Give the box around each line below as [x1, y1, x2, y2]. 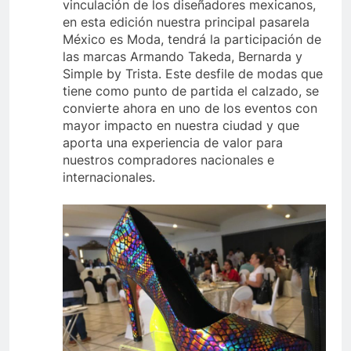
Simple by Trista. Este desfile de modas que [63, 65, 323, 81]
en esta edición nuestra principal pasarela [63, 13, 309, 30]
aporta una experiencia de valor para [63, 134, 283, 150]
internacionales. [63, 168, 155, 185]
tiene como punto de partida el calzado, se [63, 82, 319, 99]
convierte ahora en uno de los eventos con [63, 100, 317, 116]
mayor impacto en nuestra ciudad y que [63, 117, 299, 133]
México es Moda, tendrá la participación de [63, 31, 321, 47]
